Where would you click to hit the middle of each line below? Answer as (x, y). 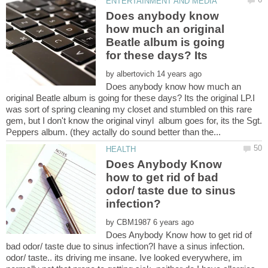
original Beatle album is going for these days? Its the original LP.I (130, 98)
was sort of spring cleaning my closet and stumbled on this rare (129, 109)
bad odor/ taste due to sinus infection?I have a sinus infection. (125, 246)
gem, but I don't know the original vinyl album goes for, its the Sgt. (134, 121)
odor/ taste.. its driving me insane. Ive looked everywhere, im (124, 258)
